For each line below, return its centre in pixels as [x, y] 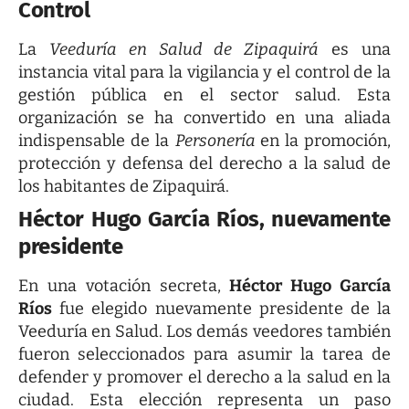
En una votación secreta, [124, 286]
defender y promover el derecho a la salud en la [204, 378]
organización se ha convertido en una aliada [204, 118]
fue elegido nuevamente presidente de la [221, 309]
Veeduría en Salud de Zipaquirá [184, 50]
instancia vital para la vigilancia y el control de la [204, 73]
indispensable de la [97, 141]
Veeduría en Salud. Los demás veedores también [204, 332]
